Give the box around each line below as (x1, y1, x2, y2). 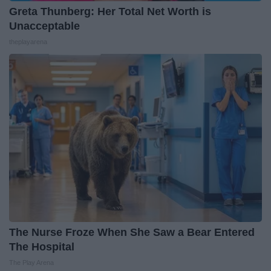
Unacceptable (9, 19, 80, 32)
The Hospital (9, 240, 74, 253)
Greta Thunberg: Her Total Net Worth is (9, 5, 211, 18)
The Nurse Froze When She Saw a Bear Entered (9, 226, 255, 238)
